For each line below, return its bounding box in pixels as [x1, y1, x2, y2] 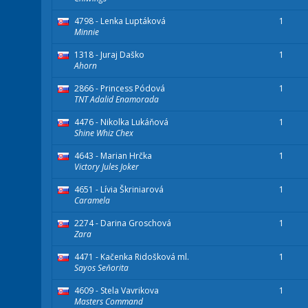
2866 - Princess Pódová [74, 82, 165, 95]
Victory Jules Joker [74, 161, 139, 173]
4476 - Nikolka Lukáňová [74, 116, 168, 129]
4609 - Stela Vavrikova [74, 285, 159, 297]
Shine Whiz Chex [74, 127, 133, 140]
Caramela [74, 195, 110, 207]
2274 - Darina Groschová [74, 217, 171, 230]
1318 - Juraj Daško [74, 49, 144, 61]
